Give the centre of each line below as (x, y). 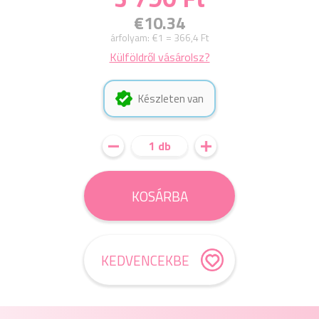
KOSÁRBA (159, 196)
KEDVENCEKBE (145, 260)
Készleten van (171, 99)
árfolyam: (130, 37)
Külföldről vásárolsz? (159, 57)
